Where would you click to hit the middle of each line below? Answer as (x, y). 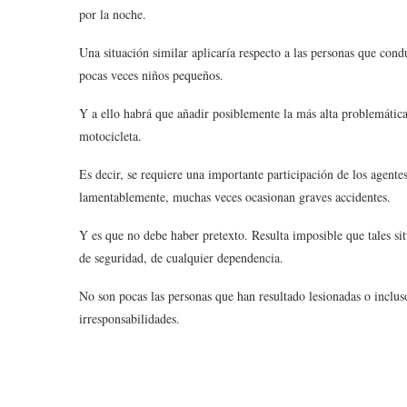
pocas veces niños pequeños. (151, 75)
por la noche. (113, 14)
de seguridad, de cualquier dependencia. (181, 258)
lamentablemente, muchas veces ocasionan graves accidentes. (235, 197)
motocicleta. (110, 136)
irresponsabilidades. (129, 318)
